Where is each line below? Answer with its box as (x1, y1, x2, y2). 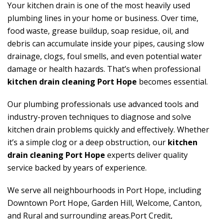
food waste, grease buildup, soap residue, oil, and (7, 25, 189, 37)
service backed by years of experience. (7, 162, 147, 174)
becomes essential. (137, 76, 208, 88)
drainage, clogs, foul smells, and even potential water (7, 51, 202, 62)
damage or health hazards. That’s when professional (7, 64, 200, 75)
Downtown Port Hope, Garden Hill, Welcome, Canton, (7, 197, 202, 209)
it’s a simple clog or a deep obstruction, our (7, 137, 168, 148)
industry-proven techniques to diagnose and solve (7, 111, 191, 123)
